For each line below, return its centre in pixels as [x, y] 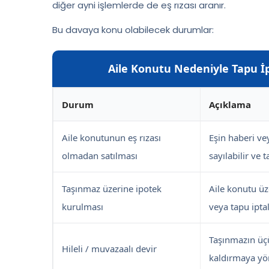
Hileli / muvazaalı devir [109, 249]
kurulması [83, 207]
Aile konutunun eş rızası [111, 138]
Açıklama [230, 105]
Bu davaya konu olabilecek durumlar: [133, 30]
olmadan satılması [100, 156]
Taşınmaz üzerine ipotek [112, 189]
